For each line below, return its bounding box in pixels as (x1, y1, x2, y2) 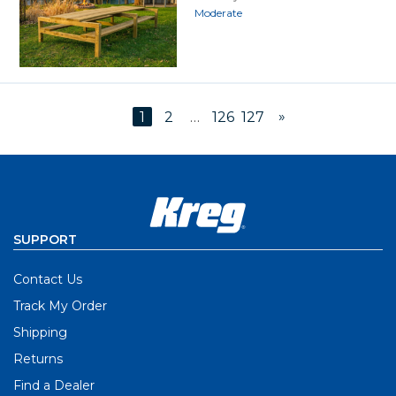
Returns (13, 350, 63, 367)
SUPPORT (13, 231, 77, 247)
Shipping (13, 324, 67, 340)
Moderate (194, 6, 242, 19)
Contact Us (13, 270, 82, 287)
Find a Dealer (13, 377, 95, 393)
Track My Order (13, 297, 107, 314)
